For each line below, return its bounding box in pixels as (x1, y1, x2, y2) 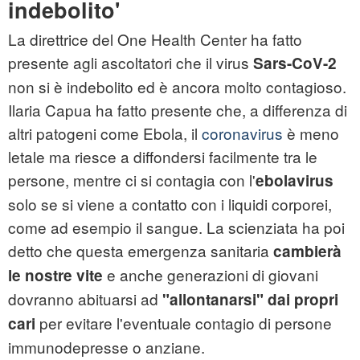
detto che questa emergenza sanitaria (8, 239, 273, 262)
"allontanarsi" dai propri (158, 288, 338, 311)
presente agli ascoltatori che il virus (8, 51, 249, 74)
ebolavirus (256, 170, 333, 192)
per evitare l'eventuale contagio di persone (35, 312, 332, 334)
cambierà (273, 240, 342, 263)
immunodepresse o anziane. (8, 336, 205, 358)
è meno (283, 122, 339, 145)
